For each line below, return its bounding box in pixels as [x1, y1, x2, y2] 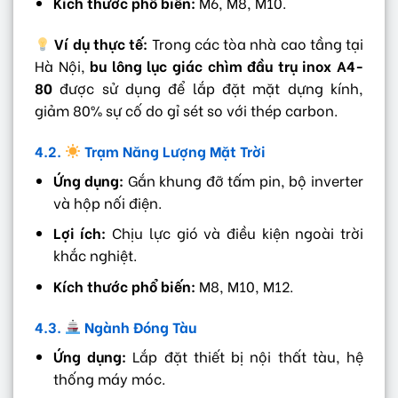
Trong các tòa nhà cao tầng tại [147, 32, 364, 53]
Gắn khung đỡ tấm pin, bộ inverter [123, 169, 364, 190]
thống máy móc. [52, 367, 165, 388]
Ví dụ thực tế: [54, 32, 148, 53]
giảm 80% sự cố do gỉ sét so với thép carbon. [35, 99, 338, 120]
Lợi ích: [52, 222, 107, 243]
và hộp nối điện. [52, 191, 162, 212]
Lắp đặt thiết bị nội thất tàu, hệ [126, 345, 364, 366]
